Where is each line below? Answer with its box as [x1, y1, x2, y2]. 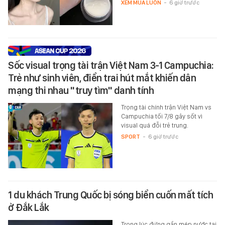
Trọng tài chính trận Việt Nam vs [121, 103, 211, 111]
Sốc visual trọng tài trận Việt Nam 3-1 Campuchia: [8, 59, 214, 71]
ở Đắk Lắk [8, 201, 49, 213]
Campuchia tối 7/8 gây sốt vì [121, 112, 202, 120]
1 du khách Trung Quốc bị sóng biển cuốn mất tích [8, 188, 213, 201]
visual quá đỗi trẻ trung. [121, 121, 188, 129]
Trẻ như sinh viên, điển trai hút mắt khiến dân [8, 71, 196, 84]
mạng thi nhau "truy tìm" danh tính [8, 84, 154, 96]
